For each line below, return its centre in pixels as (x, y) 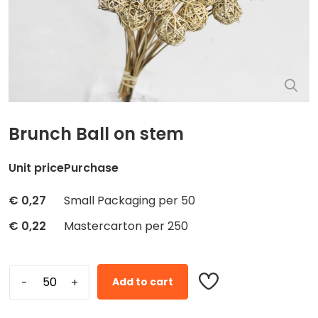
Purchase (91, 168)
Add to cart (143, 281)
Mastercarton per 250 (126, 226)
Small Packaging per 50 (130, 200)
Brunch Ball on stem (96, 133)
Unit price (36, 168)
